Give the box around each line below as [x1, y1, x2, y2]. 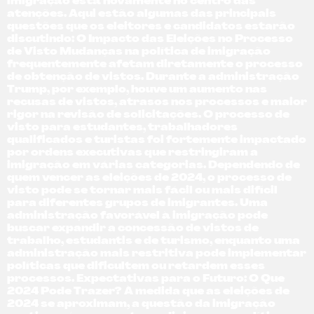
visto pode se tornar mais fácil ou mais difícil [7, 186, 278, 197]
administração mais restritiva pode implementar [7, 249, 306, 260]
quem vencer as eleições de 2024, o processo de [7, 173, 292, 184]
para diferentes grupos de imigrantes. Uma [7, 198, 268, 210]
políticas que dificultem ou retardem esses [7, 261, 265, 273]
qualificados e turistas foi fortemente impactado [7, 135, 306, 146]
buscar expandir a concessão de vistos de [7, 224, 259, 235]
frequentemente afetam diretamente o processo [7, 60, 303, 71]
